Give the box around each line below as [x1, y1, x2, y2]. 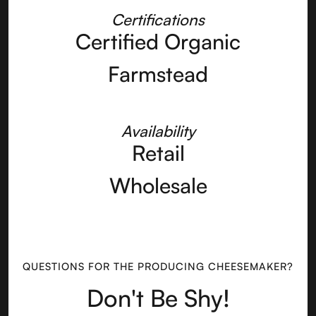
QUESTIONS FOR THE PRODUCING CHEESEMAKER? [23, 260, 293, 273]
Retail [131, 140, 185, 166]
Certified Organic [75, 28, 241, 55]
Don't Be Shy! [86, 283, 230, 313]
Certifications [111, 10, 205, 30]
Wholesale [109, 172, 207, 199]
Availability [121, 121, 195, 141]
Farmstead [108, 61, 208, 87]
